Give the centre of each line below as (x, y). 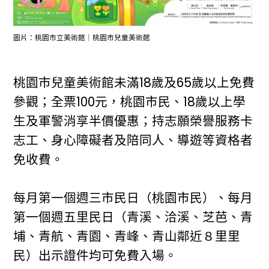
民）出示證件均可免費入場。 (95, 256)
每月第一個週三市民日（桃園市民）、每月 (133, 198)
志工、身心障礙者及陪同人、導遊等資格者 (133, 141)
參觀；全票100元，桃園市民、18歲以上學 (130, 102)
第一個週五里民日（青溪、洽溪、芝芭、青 (133, 217)
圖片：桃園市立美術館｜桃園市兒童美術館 (85, 38)
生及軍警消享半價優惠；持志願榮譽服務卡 (133, 121)
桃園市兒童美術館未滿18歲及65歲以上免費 (134, 83)
